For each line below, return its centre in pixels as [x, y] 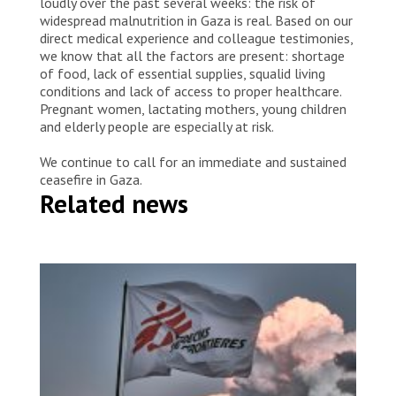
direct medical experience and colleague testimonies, [196, 38]
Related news [114, 204]
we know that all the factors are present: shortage [192, 56]
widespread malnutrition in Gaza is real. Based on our [196, 21]
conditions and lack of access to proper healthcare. [190, 91]
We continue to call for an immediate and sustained [193, 162]
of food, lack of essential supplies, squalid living [183, 74]
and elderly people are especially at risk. [160, 127]
